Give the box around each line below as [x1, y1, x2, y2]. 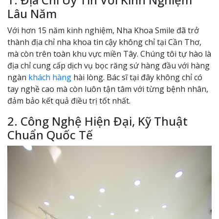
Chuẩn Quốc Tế [7, 127, 93, 143]
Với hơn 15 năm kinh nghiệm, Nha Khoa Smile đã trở [7, 25, 199, 36]
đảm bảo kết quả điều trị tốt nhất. [7, 95, 131, 106]
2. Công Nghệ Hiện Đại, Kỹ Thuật [7, 113, 188, 129]
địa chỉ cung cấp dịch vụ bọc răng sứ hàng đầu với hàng [7, 60, 210, 71]
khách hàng [28, 72, 73, 83]
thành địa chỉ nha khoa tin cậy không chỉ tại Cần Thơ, [7, 37, 201, 47]
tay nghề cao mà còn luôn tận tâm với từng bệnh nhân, [7, 84, 208, 94]
